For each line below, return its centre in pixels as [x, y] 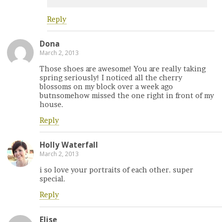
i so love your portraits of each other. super [116, 170]
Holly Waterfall [69, 145]
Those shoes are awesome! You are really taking [123, 69]
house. [52, 104]
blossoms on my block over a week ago [106, 86]
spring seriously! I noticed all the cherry [111, 78]
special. [53, 179]
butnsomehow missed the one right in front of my [127, 95]
